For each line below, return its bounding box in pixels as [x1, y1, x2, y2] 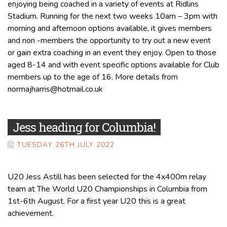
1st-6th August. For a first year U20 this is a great [8, 195, 185, 207]
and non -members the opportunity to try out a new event [8, 34, 211, 46]
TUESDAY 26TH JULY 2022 [17, 139, 115, 149]
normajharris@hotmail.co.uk [8, 83, 103, 95]
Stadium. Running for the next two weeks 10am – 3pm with [8, 10, 217, 22]
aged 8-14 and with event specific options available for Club [8, 59, 219, 70]
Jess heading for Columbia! [13, 119, 156, 135]
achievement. [8, 207, 54, 219]
